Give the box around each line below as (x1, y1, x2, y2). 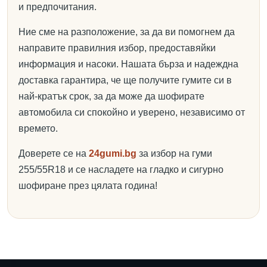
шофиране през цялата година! (18, 181, 157, 191)
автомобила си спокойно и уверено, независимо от (18, 107, 245, 117)
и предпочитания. (18, 2, 97, 12)
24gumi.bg (89, 148, 136, 159)
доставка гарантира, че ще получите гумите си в (18, 75, 232, 85)
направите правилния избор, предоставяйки (18, 43, 216, 53)
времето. (18, 123, 58, 133)
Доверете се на (18, 148, 89, 159)
